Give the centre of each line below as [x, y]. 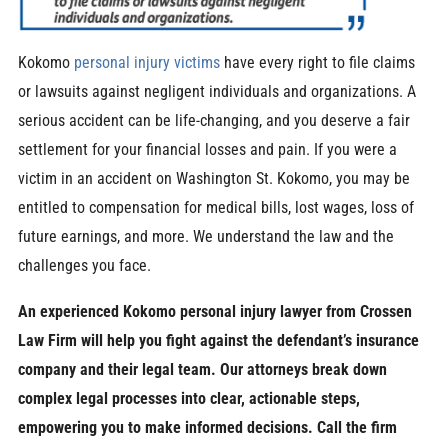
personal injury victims [146, 63]
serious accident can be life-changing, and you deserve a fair [213, 121]
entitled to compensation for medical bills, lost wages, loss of [215, 208]
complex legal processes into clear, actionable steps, [188, 398]
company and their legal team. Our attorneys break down [202, 369]
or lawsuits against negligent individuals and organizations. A [216, 92]
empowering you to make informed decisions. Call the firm [207, 427]
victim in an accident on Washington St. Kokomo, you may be [213, 179]
